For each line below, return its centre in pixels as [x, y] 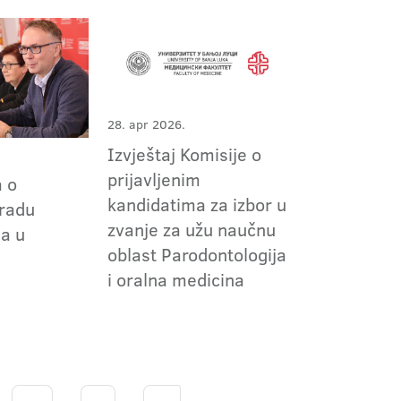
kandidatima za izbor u [196, 204]
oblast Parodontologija [196, 254]
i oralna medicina [175, 279]
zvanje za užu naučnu [191, 229]
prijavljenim [154, 179]
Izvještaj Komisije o [184, 154]
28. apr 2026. [146, 124]
